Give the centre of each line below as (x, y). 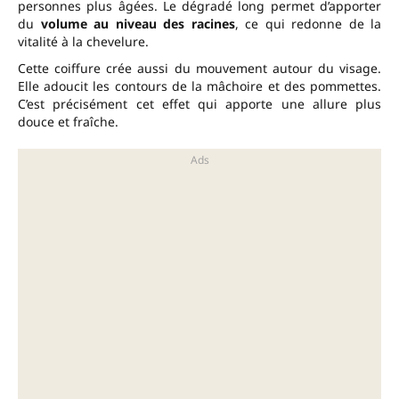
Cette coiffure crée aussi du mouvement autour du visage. (199, 69)
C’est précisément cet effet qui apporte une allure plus (199, 104)
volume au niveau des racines (138, 24)
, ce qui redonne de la (308, 24)
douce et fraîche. (68, 122)
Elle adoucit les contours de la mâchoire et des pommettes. (199, 86)
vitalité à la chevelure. (83, 42)
